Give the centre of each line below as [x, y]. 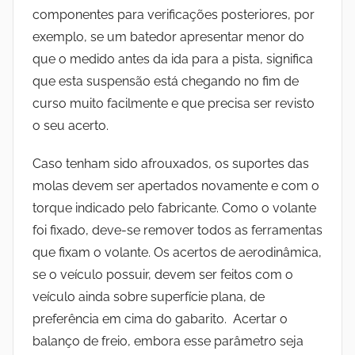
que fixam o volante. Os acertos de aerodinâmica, [177, 252]
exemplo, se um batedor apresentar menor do [168, 36]
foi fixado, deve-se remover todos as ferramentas [177, 230]
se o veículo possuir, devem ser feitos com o [163, 274]
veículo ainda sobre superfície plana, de [149, 296]
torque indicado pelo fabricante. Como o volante [174, 208]
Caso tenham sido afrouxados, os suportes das [171, 163]
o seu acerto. [71, 125]
